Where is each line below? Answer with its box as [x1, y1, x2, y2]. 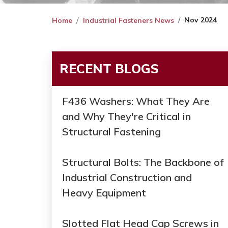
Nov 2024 [184, 15, 217, 24]
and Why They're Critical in [62, 110, 191, 123]
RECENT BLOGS [60, 61, 159, 77]
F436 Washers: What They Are [62, 95, 210, 108]
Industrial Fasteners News [83, 16, 174, 25]
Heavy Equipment [62, 186, 146, 199]
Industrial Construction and [62, 171, 192, 184]
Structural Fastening [62, 125, 161, 138]
